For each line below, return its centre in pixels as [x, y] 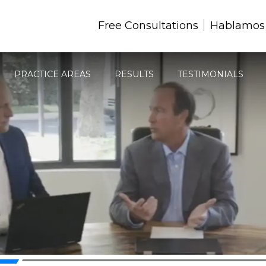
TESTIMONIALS [210, 74]
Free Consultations [148, 26]
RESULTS [134, 74]
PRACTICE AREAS [52, 74]
